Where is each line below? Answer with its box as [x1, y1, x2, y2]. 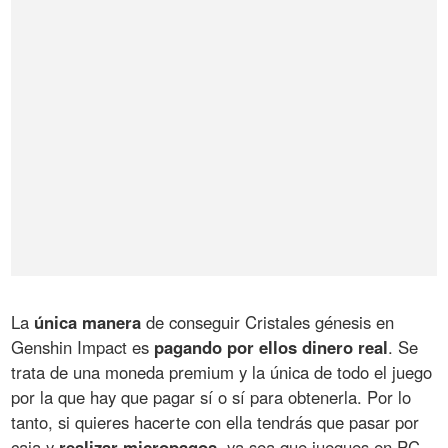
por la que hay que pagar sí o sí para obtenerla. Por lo [11, 384, 412, 409]
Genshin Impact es [11, 334, 155, 359]
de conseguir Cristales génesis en [141, 309, 395, 334]
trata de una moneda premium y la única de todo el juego [11, 359, 433, 384]
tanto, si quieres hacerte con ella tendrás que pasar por [11, 409, 420, 434]
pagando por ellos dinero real [154, 334, 389, 359]
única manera [34, 309, 142, 334]
